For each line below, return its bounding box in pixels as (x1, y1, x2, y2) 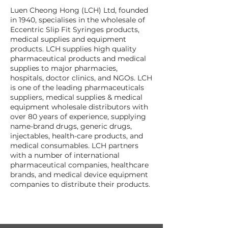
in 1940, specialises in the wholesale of (10, 15, 145, 25)
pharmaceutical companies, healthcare (10, 160, 149, 170)
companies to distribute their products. (10, 180, 150, 189)
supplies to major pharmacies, (10, 64, 118, 73)
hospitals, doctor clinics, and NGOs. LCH (10, 73, 152, 83)
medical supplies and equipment (10, 35, 126, 44)
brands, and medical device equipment (10, 170, 148, 180)
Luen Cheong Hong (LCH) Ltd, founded (10, 6, 148, 15)
